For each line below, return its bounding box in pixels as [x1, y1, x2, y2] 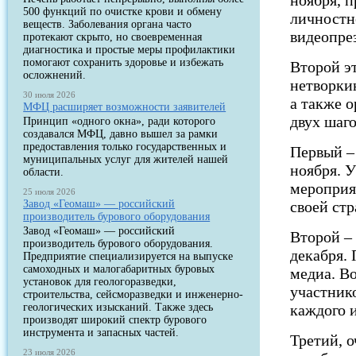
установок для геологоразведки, [23, 276, 177, 288]
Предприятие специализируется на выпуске [23, 250, 234, 262]
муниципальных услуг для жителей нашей [23, 153, 229, 165]
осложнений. [23, 69, 87, 81]
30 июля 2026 [23, 90, 76, 99]
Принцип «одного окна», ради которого [23, 115, 216, 127]
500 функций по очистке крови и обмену [23, 6, 222, 17]
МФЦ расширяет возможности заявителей [23, 101, 226, 113]
